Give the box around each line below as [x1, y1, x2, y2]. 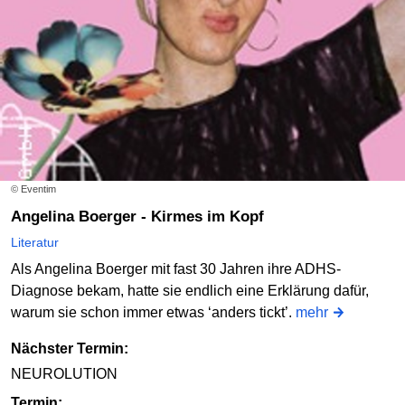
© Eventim [11, 184, 56, 195]
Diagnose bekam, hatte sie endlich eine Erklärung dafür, [11, 283, 369, 299]
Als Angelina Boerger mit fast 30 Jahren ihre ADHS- [11, 261, 341, 278]
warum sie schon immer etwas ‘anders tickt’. [11, 305, 296, 321]
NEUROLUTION [11, 366, 118, 382]
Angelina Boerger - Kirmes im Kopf [22, 208, 264, 226]
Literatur [11, 235, 59, 250]
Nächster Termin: [11, 341, 128, 357]
